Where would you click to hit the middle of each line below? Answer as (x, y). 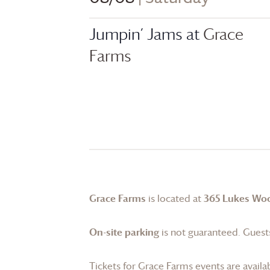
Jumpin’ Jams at (146, 34)
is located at (175, 198)
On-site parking (124, 232)
